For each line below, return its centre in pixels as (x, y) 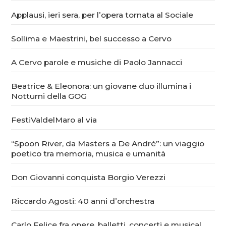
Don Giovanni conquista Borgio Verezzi (89, 177)
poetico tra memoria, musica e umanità (89, 154)
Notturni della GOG (49, 96)
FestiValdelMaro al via (54, 120)
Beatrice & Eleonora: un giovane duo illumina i (101, 86)
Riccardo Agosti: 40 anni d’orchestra (83, 201)
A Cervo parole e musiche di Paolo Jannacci (97, 62)
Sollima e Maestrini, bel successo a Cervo (92, 39)
